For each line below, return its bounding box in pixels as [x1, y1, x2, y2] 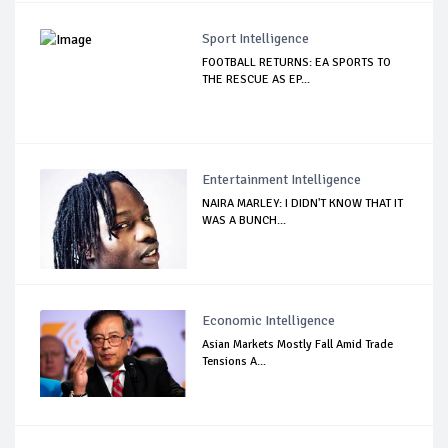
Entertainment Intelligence [202, 170, 362, 188]
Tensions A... [202, 353, 267, 369]
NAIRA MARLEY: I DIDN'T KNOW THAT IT [202, 195, 404, 211]
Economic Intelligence [202, 311, 336, 329]
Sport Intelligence [202, 29, 310, 47]
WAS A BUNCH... [202, 212, 287, 228]
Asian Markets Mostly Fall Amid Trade [202, 336, 394, 352]
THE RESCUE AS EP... [202, 71, 311, 87]
